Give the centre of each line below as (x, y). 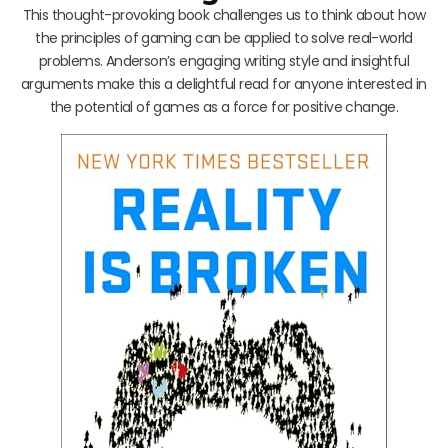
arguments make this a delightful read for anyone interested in (224, 83)
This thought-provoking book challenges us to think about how (224, 14)
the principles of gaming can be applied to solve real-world (224, 37)
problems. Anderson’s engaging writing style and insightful (224, 60)
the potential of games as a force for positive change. (224, 106)
